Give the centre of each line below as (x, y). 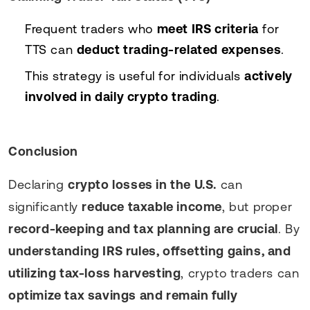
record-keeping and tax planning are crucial (143, 228)
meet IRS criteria (208, 28)
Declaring (38, 184)
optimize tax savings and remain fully (123, 295)
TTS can (51, 49)
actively (268, 75)
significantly (45, 206)
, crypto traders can (240, 273)
